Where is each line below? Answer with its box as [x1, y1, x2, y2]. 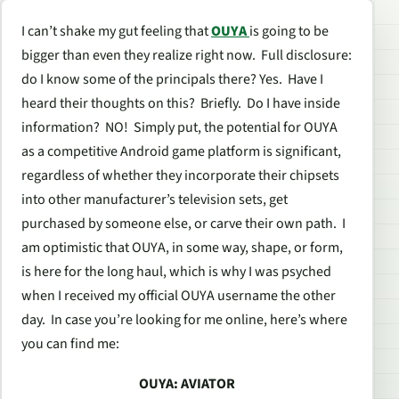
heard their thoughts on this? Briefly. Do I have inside [21, 94, 340, 113]
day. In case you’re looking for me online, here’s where [21, 310, 347, 330]
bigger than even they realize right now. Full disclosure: [21, 45, 352, 65]
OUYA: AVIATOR [139, 374, 235, 395]
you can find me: [21, 334, 119, 354]
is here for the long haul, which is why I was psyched [21, 262, 331, 281]
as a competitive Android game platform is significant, [21, 142, 341, 161]
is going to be [249, 21, 329, 41]
